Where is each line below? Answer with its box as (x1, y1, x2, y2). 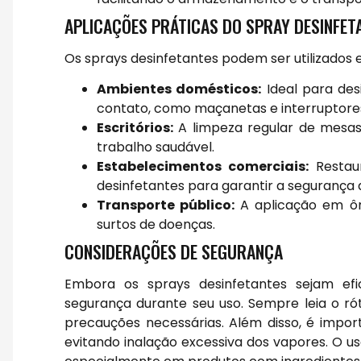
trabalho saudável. (97, 137, 214, 156)
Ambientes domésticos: (97, 79, 262, 98)
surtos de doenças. (97, 214, 215, 234)
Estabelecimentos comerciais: (97, 156, 309, 176)
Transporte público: (97, 195, 235, 214)
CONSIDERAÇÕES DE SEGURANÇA (64, 238, 283, 264)
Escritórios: (97, 118, 173, 137)
